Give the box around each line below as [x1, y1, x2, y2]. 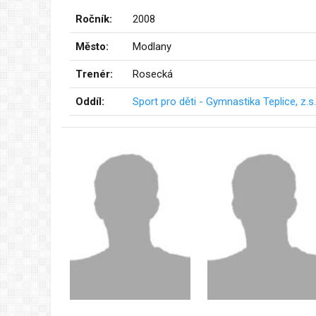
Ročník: [75, 12, 112, 25]
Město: [75, 39, 109, 53]
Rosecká [133, 67, 173, 80]
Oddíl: [75, 95, 104, 108]
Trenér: [75, 67, 113, 80]
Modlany [133, 39, 171, 53]
